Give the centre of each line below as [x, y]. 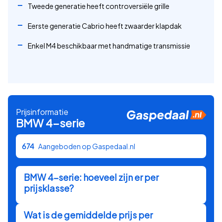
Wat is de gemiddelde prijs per [88, 215]
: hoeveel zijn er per [119, 177]
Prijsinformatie [42, 112]
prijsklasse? [49, 188]
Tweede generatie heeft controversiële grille [99, 6]
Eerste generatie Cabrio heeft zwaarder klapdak [105, 26]
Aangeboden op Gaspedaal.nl [87, 146]
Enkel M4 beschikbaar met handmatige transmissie [109, 46]
